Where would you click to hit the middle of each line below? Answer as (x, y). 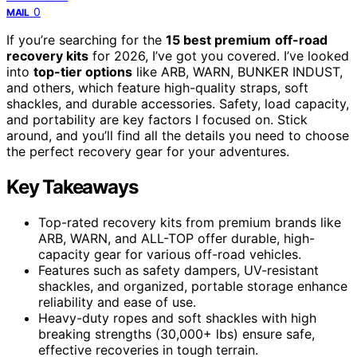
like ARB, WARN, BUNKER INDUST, (237, 72)
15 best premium (218, 40)
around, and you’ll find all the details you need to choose (178, 136)
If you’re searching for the (86, 40)
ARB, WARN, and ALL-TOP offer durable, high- (177, 239)
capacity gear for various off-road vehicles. (170, 255)
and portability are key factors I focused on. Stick (157, 120)
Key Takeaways (72, 187)
